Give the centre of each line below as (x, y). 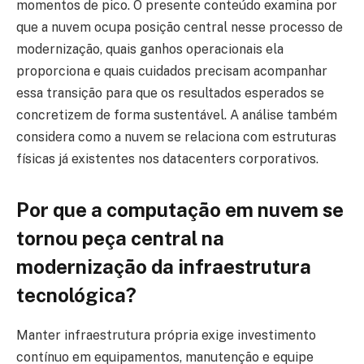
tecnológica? (76, 295)
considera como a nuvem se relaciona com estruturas (176, 136)
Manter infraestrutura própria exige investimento (166, 335)
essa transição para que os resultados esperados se (170, 93)
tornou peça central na (120, 238)
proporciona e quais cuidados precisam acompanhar (172, 71)
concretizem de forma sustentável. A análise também (177, 115)
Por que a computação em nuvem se (180, 209)
